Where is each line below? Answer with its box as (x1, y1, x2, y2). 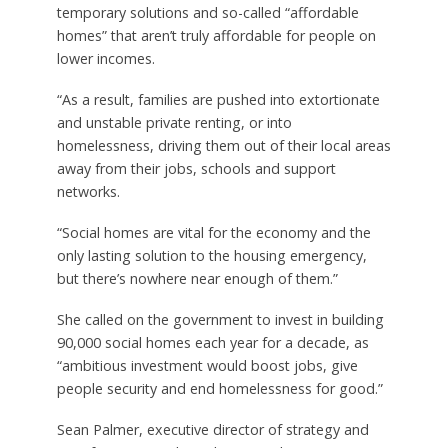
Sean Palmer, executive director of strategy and (56, 419, 369, 439)
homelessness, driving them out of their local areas (56, 135, 391, 155)
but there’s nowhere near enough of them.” (56, 268, 338, 288)
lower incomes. (56, 48, 155, 68)
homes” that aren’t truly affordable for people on (56, 25, 376, 45)
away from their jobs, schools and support (56, 158, 336, 178)
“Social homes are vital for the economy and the (56, 222, 371, 242)
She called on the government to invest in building (56, 309, 384, 329)
